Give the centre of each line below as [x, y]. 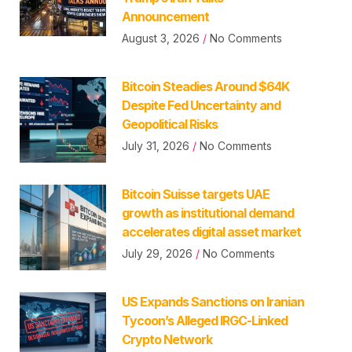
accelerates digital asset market [211, 231]
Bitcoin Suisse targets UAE [195, 194]
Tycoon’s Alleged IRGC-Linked [204, 320]
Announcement [165, 16]
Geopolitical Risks [169, 124]
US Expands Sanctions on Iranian [213, 301]
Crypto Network [167, 339]
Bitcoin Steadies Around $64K [205, 86]
